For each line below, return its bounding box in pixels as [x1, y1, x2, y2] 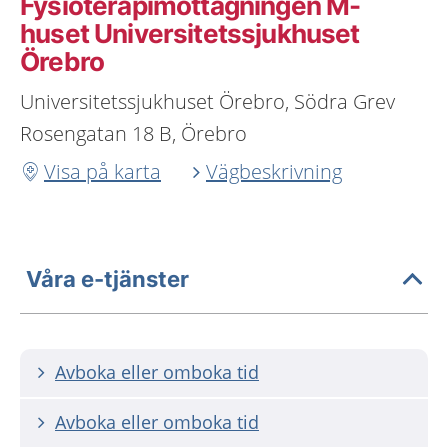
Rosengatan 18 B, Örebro [20, 120, 247, 147]
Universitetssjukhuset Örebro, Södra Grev [20, 88, 395, 115]
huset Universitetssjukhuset [20, 18, 360, 49]
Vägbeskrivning [206, 158, 342, 185]
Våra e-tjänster [26, 265, 189, 292]
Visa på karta [44, 158, 161, 185]
